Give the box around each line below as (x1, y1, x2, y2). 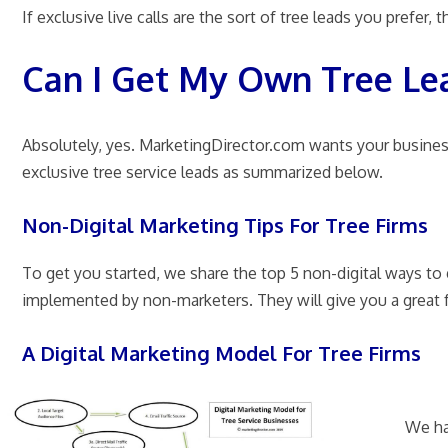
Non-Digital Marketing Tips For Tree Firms (22, 211, 428, 238)
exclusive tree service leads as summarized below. (22, 161, 383, 182)
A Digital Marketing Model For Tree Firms (22, 339, 421, 366)
